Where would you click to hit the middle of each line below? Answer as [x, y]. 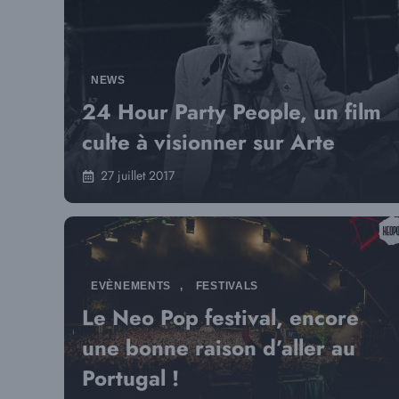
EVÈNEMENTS [131, 286]
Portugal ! [130, 378]
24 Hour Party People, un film [232, 112]
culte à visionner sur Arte [208, 142]
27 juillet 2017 [138, 175]
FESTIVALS [227, 286]
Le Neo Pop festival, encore [220, 318]
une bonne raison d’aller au [219, 348]
